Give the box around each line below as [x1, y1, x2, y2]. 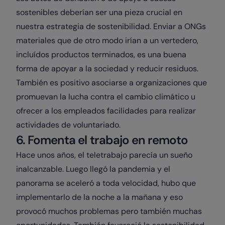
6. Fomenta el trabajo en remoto [16, 132, 188, 148]
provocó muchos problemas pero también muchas [16, 206, 202, 216]
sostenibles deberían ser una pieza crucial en [16, 7, 182, 18]
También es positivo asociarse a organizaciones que [16, 77, 207, 88]
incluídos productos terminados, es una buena [16, 49, 186, 60]
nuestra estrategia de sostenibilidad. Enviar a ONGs [16, 21, 206, 32]
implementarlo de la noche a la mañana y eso [16, 192, 183, 202]
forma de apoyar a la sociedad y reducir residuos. [16, 63, 200, 74]
